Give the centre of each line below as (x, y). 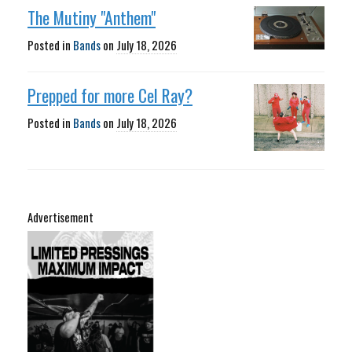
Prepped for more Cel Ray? (110, 95)
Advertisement (60, 217)
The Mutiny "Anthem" (92, 17)
